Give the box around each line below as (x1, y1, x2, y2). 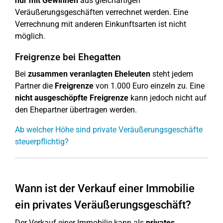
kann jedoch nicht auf (128, 93, 207, 103)
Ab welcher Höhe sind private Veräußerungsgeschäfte (15, 125, 203, 134)
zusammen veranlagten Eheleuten (28, 69, 150, 79)
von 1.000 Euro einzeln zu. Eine (94, 81, 205, 91)
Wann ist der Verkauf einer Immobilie (15, 182, 195, 195)
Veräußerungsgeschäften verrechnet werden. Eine (15, 7, 188, 17)
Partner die (15, 81, 55, 91)
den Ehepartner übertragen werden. (15, 105, 137, 114)
